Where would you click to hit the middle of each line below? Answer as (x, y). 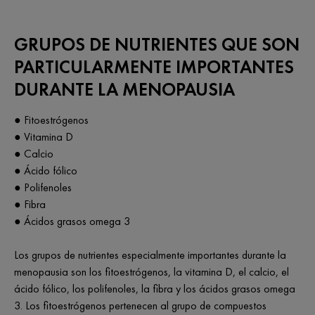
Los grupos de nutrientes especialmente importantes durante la (150, 255)
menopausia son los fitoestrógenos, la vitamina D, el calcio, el (152, 272)
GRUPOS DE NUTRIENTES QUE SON (157, 44)
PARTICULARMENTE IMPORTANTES (154, 67)
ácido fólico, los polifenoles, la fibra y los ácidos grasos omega (155, 289)
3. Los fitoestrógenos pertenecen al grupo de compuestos (140, 306)
